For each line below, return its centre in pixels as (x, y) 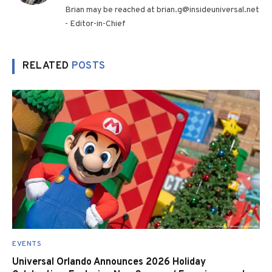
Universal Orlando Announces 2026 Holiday (109, 263)
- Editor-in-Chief (95, 24)
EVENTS (27, 244)
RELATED (47, 66)
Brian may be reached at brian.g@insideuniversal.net (162, 10)
